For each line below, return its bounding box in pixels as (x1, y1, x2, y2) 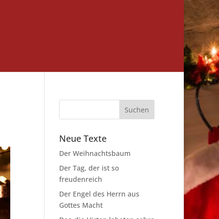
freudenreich (59, 175, 102, 184)
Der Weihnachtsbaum (59, 149, 131, 158)
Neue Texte (59, 132, 107, 144)
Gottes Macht (59, 200, 103, 210)
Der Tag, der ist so (59, 163, 119, 173)
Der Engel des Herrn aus (59, 189, 139, 198)
